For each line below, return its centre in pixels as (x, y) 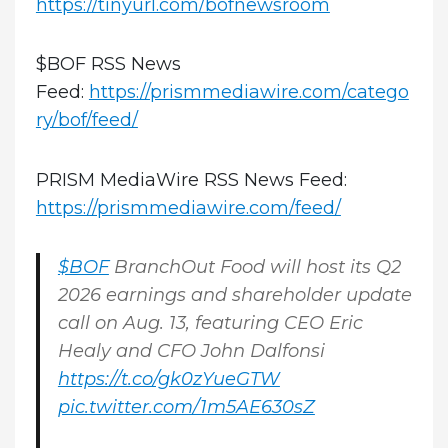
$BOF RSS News (108, 64)
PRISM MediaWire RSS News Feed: (191, 179)
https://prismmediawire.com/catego (248, 92)
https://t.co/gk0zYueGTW (168, 379)
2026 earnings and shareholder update (234, 295)
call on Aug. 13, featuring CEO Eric (210, 323)
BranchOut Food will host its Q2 (254, 267)
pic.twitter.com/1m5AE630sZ (186, 407)
